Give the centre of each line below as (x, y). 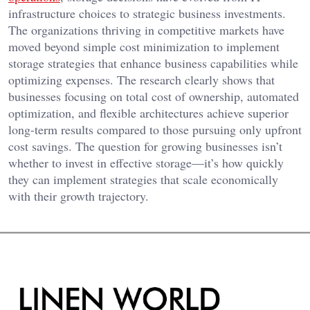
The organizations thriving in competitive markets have (146, 29)
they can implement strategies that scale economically (143, 179)
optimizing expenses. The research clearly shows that (142, 79)
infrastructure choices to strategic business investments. (147, 13)
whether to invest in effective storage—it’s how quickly (146, 162)
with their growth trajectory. (81, 195)
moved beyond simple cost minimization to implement (144, 46)
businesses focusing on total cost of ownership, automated (154, 96)
